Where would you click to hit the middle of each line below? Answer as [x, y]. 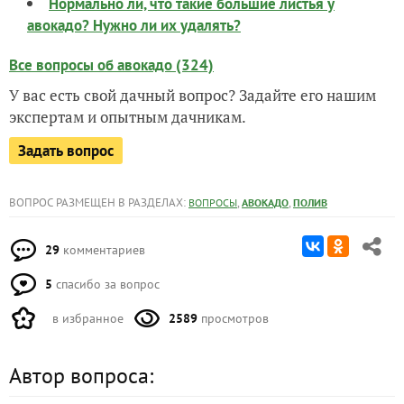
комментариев [102, 250]
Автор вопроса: [81, 376]
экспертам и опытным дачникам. [128, 117]
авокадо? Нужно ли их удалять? [134, 25]
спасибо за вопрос [106, 284]
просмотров [233, 318]
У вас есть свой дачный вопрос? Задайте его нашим [193, 95]
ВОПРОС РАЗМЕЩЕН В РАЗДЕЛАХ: [99, 202]
